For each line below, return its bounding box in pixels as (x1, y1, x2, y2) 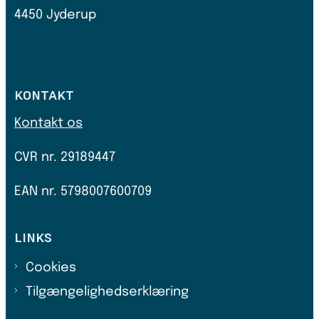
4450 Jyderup (14, 9, 96, 22)
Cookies (26, 261, 76, 274)
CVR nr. (14, 150, 61, 164)
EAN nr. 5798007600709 (14, 184, 152, 198)
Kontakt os (14, 116, 83, 130)
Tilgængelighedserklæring (26, 285, 189, 298)
